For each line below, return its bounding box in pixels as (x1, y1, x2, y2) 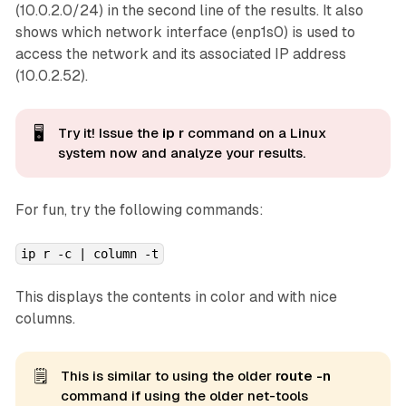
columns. (14, 310, 75, 327)
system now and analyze (57, 145, 226, 160)
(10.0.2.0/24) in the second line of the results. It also (14, 2, 363, 19)
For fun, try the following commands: (14, 201, 264, 218)
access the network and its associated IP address (14, 45, 346, 63)
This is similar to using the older (60, 368, 275, 383)
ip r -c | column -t (20, 246, 159, 261)
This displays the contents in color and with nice (14, 288, 337, 305)
